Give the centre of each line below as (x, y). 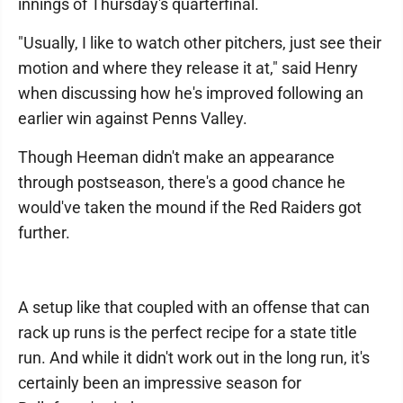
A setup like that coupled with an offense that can (194, 307)
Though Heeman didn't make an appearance (176, 157)
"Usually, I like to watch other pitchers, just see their (200, 43)
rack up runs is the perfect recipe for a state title (188, 332)
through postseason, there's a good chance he (182, 182)
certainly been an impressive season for (160, 383)
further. (44, 233)
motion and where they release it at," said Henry (188, 68)
